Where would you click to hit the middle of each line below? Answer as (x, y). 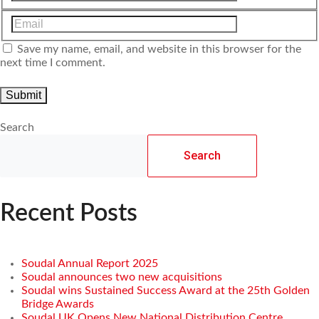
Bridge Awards (58, 304)
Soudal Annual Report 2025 (90, 263)
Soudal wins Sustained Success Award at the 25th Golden (166, 290)
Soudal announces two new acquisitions (122, 277)
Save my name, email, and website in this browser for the (159, 49)
